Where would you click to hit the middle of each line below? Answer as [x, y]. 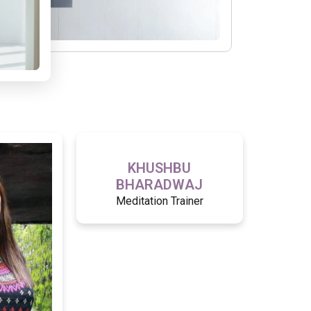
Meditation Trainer [159, 201]
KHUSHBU [160, 168]
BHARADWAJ [160, 185]
